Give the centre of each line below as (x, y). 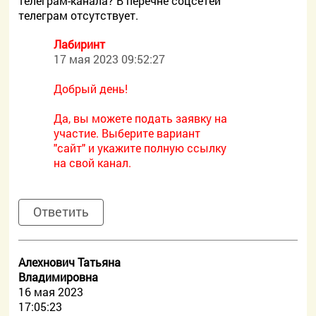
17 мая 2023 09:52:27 (110, 59)
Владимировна (59, 277)
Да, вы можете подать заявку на (141, 118)
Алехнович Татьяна (70, 262)
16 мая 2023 (51, 292)
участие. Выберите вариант (127, 133)
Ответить (61, 212)
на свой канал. (93, 163)
